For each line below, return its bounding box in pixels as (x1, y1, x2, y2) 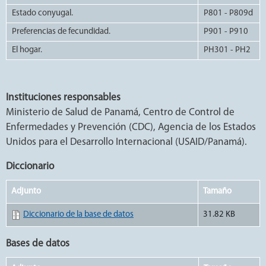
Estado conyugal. (12, 8, 73, 18)
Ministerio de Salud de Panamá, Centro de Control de (6, 107, 235, 118)
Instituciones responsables (6, 92, 121, 103)
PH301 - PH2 (204, 45, 251, 55)
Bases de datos (6, 238, 69, 249)
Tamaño (203, 186, 232, 196)
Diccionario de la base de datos (23, 210, 134, 219)
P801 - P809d (204, 8, 253, 18)
